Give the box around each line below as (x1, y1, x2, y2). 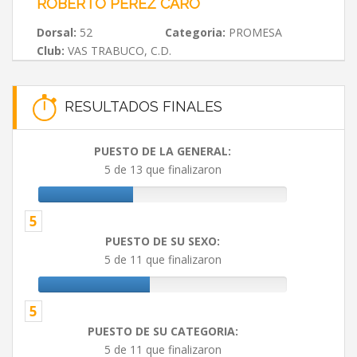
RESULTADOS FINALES (57, 97, 222, 115)
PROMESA (225, 25, 282, 40)
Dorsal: (37, 25, 76, 40)
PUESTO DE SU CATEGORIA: (87, 324, 238, 339)
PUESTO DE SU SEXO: (105, 233, 220, 249)
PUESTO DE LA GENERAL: (94, 143, 231, 159)
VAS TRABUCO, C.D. (65, 43, 171, 58)
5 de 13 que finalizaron (104, 162, 222, 178)
